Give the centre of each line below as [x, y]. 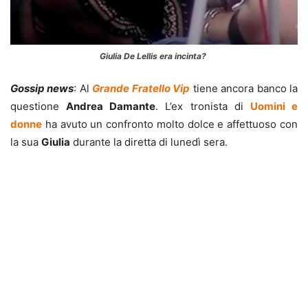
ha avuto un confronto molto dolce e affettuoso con [170, 124]
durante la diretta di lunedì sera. [149, 142]
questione [38, 107]
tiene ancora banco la [244, 89]
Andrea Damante [111, 107]
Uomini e [274, 107]
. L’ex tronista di [203, 107]
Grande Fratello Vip [141, 89]
